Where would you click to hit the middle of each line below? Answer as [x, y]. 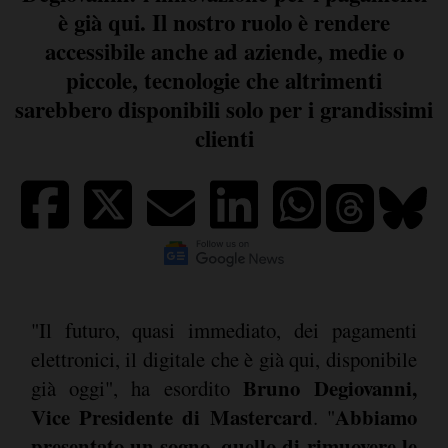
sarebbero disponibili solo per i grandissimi [224, 109]
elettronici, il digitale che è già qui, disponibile [223, 358]
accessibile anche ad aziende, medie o [224, 51]
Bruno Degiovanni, [329, 387]
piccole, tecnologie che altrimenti [224, 80]
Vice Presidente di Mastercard [171, 416]
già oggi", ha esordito [136, 387]
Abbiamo [375, 416]
